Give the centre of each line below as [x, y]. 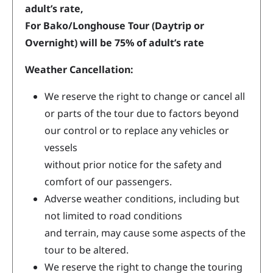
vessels [61, 148]
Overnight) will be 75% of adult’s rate [115, 43]
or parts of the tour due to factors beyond [142, 114]
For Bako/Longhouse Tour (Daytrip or [115, 26]
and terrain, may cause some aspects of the [145, 233]
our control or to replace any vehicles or [137, 131]
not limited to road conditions [113, 216]
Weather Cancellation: [79, 70]
